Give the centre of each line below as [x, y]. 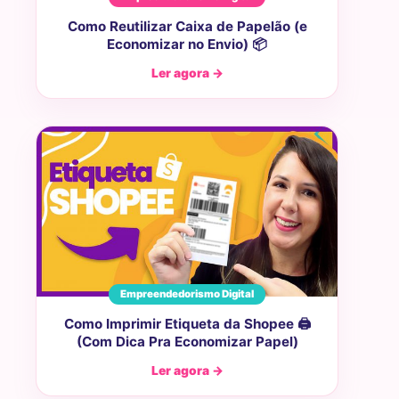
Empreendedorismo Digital [187, 293]
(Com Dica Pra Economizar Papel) [187, 341]
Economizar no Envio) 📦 [187, 45]
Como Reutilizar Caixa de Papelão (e [187, 27]
